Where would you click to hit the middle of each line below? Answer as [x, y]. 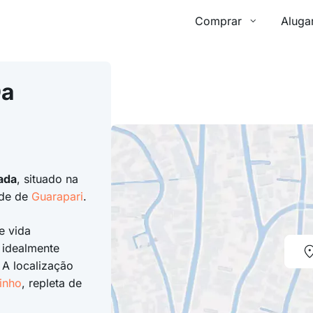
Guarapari [57, 196]
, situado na [47, 179]
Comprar [218, 21]
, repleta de [51, 283]
